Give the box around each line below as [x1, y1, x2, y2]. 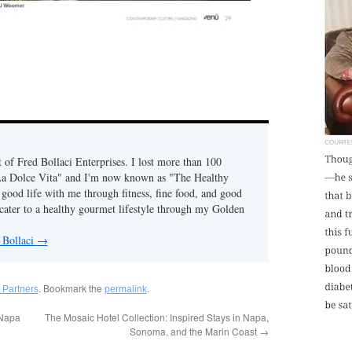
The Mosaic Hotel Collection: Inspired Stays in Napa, [44, 310, 269, 324]
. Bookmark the [38, 281, 104, 295]
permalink [104, 284, 147, 295]
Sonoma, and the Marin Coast [129, 324, 259, 338]
